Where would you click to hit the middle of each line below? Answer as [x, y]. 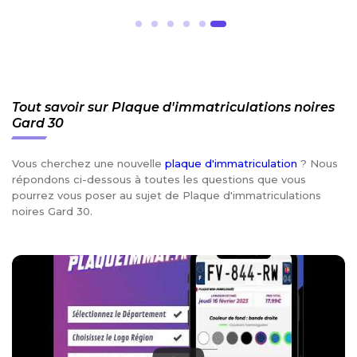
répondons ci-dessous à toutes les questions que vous [159, 179]
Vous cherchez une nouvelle [88, 163]
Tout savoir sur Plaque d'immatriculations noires [173, 107]
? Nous [318, 163]
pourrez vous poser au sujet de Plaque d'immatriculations [167, 195]
